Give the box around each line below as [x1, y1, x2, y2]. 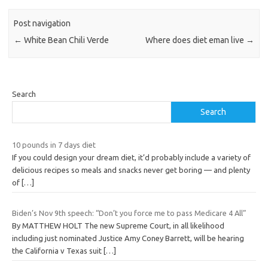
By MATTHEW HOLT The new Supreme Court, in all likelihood [12, 221, 224, 230]
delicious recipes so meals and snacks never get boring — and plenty [12, 165, 250, 174]
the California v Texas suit [12, 246, 103, 255]
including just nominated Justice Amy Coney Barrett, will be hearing [12, 234, 244, 243]
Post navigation [14, 18, 71, 28]
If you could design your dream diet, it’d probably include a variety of [12, 153, 251, 162]
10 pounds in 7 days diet [12, 140, 96, 149]
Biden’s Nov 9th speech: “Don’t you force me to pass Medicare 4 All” [12, 209, 246, 218]
